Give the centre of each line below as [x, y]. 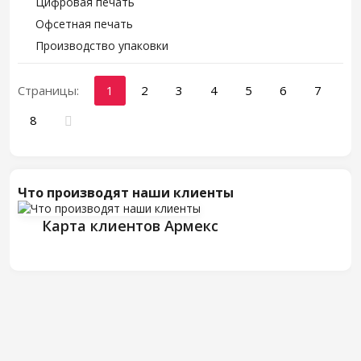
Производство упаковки [102, 46]
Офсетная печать [84, 24]
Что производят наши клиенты [126, 193]
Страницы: [48, 90]
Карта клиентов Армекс [130, 226]
